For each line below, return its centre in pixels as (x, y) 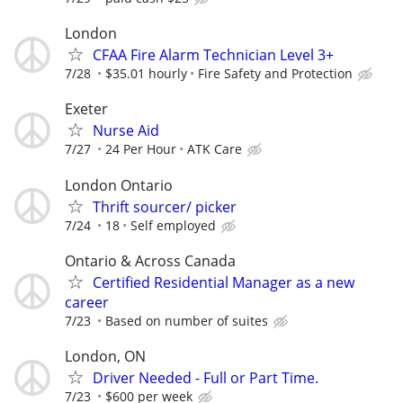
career (87, 302)
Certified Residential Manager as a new (224, 282)
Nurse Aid (126, 131)
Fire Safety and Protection (275, 74)
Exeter (86, 109)
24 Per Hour (141, 149)
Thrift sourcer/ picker (165, 206)
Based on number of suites (187, 320)
